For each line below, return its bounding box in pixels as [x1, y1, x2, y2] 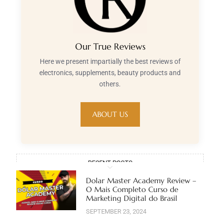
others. [99, 80, 121, 88]
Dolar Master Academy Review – [86, 176, 197, 186]
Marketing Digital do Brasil [86, 193, 178, 203]
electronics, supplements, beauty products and [39, 69, 181, 77]
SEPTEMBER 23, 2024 [86, 208, 147, 216]
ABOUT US [92, 110, 128, 119]
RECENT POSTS [87, 159, 133, 167]
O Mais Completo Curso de [86, 185, 179, 194]
